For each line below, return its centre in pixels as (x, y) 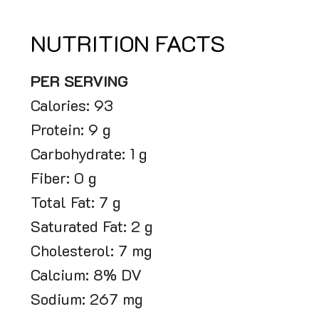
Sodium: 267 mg (87, 301)
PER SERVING (79, 83)
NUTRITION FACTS (128, 47)
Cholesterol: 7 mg (91, 253)
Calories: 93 (72, 108)
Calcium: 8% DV (86, 277)
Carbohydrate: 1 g (89, 156)
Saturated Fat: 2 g (92, 229)
